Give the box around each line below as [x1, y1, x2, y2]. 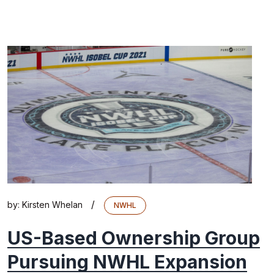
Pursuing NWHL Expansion [7, 251, 247, 273]
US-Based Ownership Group [7, 227, 260, 249]
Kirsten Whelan [22, 199, 83, 210]
